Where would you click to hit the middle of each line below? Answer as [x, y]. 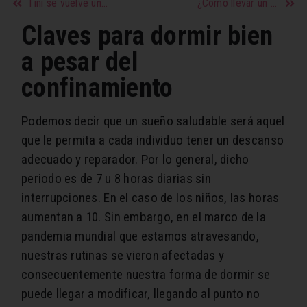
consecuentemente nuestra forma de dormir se [146, 275]
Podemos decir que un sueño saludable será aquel [153, 121]
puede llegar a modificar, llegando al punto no [141, 294]
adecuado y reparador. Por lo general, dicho [135, 160]
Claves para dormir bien [147, 36]
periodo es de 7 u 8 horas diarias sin [116, 179]
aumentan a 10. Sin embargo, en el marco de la [144, 217]
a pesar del [79, 62]
